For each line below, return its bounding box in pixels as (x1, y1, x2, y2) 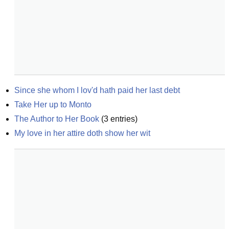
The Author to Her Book (14, 114, 99, 123)
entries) (108, 114, 138, 123)
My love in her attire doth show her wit (14, 129, 150, 138)
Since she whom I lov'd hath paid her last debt (14, 86, 180, 95)
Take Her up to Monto (14, 100, 91, 109)
